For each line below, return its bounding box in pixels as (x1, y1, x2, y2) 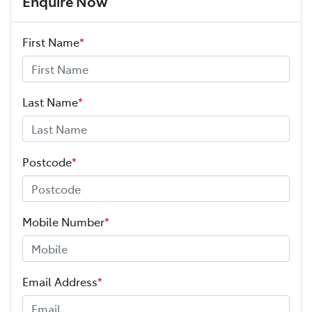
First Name (22, 34, 79, 50)
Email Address (22, 274, 97, 290)
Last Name (22, 94, 78, 110)
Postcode (22, 154, 72, 170)
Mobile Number (22, 214, 104, 230)
